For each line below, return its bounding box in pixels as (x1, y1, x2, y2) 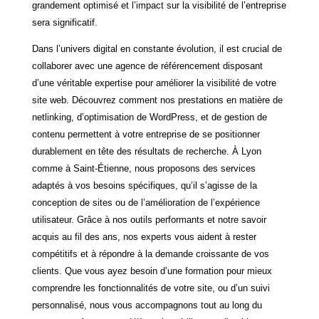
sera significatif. (31, 17, 98, 28)
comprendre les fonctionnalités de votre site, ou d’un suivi (31, 283, 270, 293)
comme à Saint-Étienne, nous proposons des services (31, 163, 256, 174)
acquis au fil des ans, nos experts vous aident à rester (31, 231, 256, 242)
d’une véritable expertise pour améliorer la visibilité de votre (31, 78, 276, 88)
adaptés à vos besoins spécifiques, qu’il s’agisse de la (31, 180, 257, 191)
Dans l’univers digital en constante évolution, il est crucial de (31, 43, 282, 54)
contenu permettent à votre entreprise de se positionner (31, 129, 260, 140)
